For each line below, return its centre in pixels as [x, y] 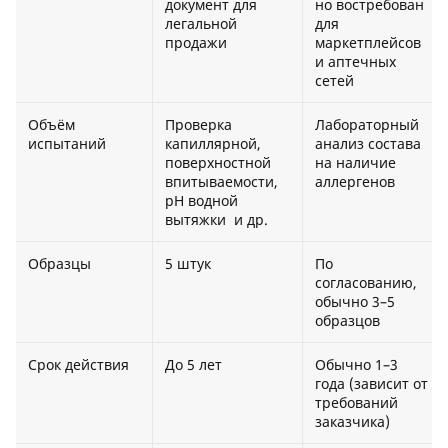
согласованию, [366, 283]
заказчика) [352, 422]
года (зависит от [371, 384]
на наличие [355, 163]
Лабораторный [367, 125]
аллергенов [355, 182]
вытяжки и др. [216, 220]
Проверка [198, 125]
